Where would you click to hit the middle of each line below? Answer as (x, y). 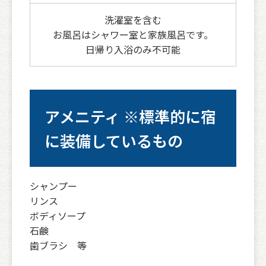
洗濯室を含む (133, 20)
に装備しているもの (114, 141)
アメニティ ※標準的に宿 (130, 116)
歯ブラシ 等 (58, 246)
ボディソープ (58, 216)
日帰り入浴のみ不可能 (133, 50)
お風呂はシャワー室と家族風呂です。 (133, 35)
